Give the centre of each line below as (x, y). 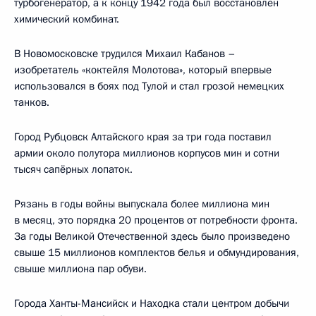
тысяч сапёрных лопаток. (73, 169)
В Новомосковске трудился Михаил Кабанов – (125, 53)
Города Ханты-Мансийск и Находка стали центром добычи (152, 303)
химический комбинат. (67, 19)
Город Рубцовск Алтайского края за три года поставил (143, 136)
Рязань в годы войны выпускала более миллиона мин (142, 203)
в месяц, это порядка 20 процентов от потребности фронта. (156, 220)
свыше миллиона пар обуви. (80, 268)
